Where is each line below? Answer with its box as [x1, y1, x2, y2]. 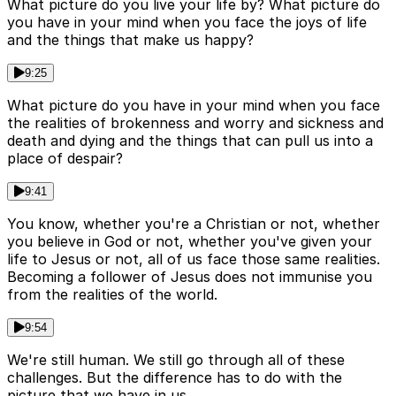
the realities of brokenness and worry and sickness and [7, 114, 384, 133]
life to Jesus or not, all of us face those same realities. [7, 250, 380, 269]
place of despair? [7, 149, 123, 168]
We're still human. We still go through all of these [7, 351, 345, 369]
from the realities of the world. [7, 286, 217, 304]
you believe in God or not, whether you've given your [7, 232, 372, 251]
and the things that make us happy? [7, 31, 254, 49]
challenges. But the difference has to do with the [7, 369, 342, 387]
